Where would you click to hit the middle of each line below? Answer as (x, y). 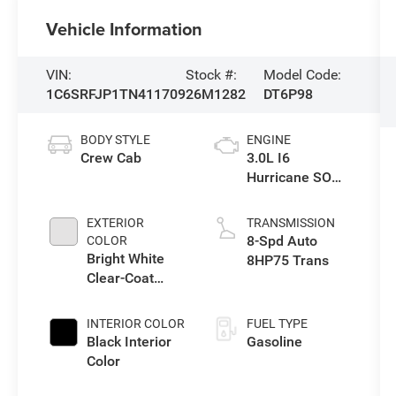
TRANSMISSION (290, 223)
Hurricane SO (289, 178)
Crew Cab (111, 158)
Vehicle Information (125, 29)
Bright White (126, 259)
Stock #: (212, 75)
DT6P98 (288, 95)
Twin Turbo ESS (297, 197)
